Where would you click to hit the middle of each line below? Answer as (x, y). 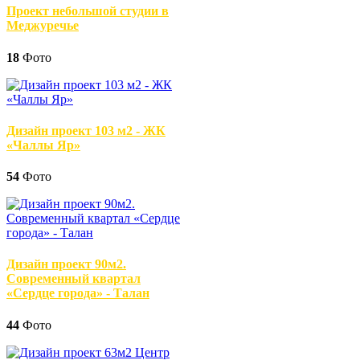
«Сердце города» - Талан (78, 293)
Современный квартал (74, 279)
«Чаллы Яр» (43, 145)
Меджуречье (43, 26)
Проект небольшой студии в (88, 11)
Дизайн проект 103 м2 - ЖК (86, 130)
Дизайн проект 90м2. (66, 264)
